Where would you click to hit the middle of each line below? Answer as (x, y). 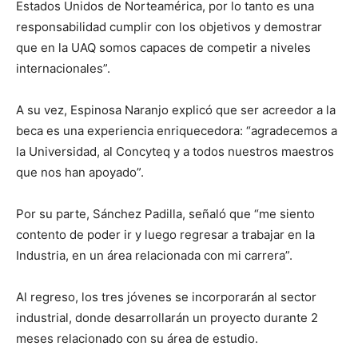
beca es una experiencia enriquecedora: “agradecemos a (177, 131)
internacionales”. (63, 68)
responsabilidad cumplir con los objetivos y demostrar (169, 27)
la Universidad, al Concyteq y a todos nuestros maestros (175, 151)
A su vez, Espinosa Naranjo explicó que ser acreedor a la (176, 110)
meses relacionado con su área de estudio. (137, 338)
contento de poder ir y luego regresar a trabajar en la (165, 235)
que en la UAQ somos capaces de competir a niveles (163, 48)
